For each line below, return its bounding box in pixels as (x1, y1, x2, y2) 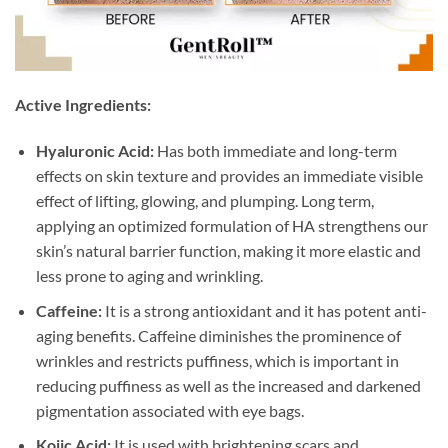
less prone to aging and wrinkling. (35, 265, 263, 285)
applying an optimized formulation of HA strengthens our (35, 215, 428, 235)
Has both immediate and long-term (153, 140, 397, 160)
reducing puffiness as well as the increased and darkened (35, 375, 421, 395)
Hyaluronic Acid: (35, 140, 154, 160)
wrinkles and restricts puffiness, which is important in (35, 350, 399, 370)
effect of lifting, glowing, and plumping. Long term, (35, 190, 374, 210)
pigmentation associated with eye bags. (35, 400, 304, 420)
